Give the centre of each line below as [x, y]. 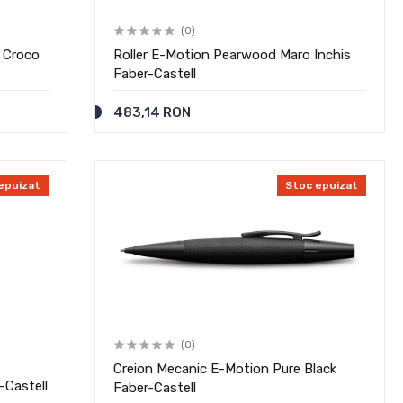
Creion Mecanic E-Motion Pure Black [225, 369]
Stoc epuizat [321, 185]
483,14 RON [152, 112]
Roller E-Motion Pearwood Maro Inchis [233, 55]
